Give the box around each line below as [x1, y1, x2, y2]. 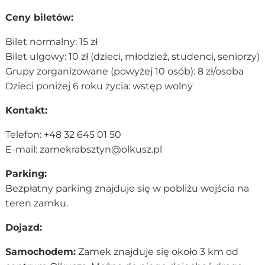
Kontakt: [5, 104, 47, 116]
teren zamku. [5, 197, 68, 209]
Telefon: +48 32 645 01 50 [5, 128, 121, 140]
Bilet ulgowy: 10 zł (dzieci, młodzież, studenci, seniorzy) [5, 50, 260, 62]
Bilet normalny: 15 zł [5, 35, 98, 47]
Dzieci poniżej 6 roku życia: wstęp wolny [5, 80, 193, 92]
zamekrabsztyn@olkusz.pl [39, 143, 162, 155]
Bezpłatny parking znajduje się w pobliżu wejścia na [5, 182, 249, 194]
